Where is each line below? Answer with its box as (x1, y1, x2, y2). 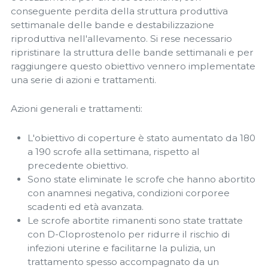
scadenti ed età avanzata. (28, 200, 144, 212)
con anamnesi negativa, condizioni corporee (28, 187, 230, 199)
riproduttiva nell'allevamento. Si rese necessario (11, 32, 232, 44)
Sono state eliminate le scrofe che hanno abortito (28, 173, 255, 185)
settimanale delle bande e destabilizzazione (11, 19, 214, 31)
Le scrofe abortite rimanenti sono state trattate (28, 214, 243, 226)
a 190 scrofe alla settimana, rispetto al (28, 145, 200, 157)
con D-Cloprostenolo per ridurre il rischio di (28, 228, 230, 240)
